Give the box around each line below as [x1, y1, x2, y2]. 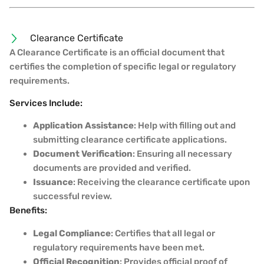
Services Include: [9, 97, 82, 108]
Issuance [33, 177, 73, 188]
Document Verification [33, 148, 133, 160]
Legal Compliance [33, 227, 111, 239]
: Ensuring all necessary [133, 148, 232, 160]
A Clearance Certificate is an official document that [9, 47, 225, 58]
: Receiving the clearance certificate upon [73, 177, 250, 188]
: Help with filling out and [134, 120, 236, 131]
